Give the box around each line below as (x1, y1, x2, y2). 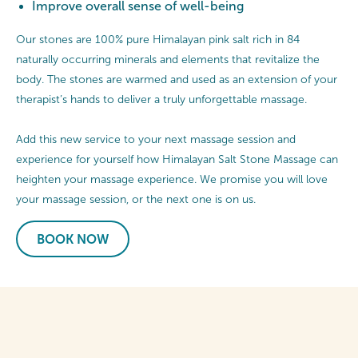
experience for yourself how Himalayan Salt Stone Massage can (16, 153, 338, 165)
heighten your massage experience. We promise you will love (16, 173, 328, 185)
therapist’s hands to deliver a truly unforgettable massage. (16, 93, 307, 105)
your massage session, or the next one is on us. (16, 193, 256, 205)
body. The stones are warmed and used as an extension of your (16, 73, 337, 86)
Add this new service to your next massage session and (16, 133, 296, 145)
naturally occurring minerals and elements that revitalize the (16, 53, 320, 66)
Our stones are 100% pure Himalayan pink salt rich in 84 (16, 33, 300, 46)
